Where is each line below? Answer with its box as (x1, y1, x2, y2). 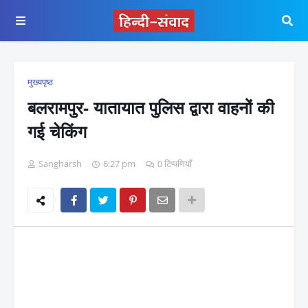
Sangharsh (38, 157, 82, 170)
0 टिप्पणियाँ (157, 157, 192, 170)
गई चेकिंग (27, 120, 87, 143)
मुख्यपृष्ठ (27, 76, 53, 88)
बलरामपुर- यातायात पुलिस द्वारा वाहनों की (27, 96, 274, 119)
